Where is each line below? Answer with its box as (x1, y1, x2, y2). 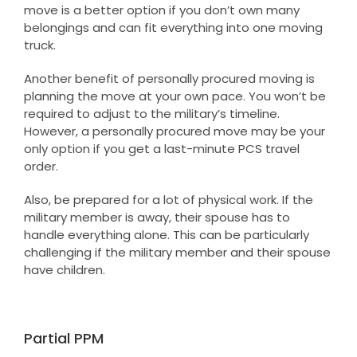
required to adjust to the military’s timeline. (23, 104, 280, 122)
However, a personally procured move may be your (23, 122, 325, 139)
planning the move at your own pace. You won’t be (23, 87, 326, 104)
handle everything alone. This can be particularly (23, 226, 309, 243)
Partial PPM (23, 328, 104, 348)
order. (23, 157, 58, 175)
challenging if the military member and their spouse (23, 243, 331, 261)
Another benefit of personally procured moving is (23, 69, 315, 87)
